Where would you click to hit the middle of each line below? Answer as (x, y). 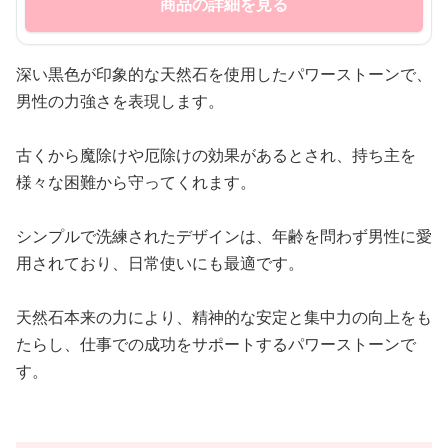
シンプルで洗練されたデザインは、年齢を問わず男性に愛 (224, 236)
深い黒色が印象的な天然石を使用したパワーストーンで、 (224, 74)
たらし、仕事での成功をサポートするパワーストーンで (216, 344)
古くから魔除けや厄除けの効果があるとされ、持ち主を (216, 155)
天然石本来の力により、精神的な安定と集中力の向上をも (224, 317)
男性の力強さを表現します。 (120, 101)
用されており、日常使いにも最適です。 (160, 263)
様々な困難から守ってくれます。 (136, 182)
